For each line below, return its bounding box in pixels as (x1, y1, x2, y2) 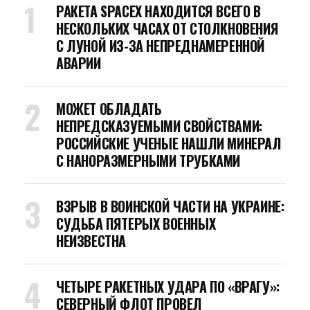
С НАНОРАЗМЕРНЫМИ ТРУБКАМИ (56, 150, 240, 171)
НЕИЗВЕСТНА (56, 230, 126, 251)
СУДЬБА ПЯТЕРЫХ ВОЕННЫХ (56, 213, 216, 234)
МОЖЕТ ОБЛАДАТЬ (56, 98, 162, 119)
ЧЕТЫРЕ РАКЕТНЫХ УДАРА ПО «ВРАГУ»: (56, 276, 280, 297)
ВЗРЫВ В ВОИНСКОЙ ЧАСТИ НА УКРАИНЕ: (56, 196, 284, 217)
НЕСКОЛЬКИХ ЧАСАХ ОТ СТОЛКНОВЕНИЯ (56, 18, 279, 39)
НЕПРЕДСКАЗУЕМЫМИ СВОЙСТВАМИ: (56, 116, 262, 136)
